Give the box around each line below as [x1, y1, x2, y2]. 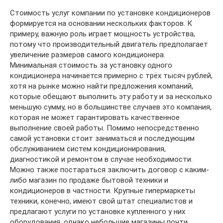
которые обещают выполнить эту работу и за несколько [10, 92, 212, 101]
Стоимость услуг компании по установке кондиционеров [10, 8, 211, 17]
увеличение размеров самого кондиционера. [10, 50, 165, 59]
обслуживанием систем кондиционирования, [10, 144, 166, 153]
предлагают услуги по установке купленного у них [10, 207, 185, 216]
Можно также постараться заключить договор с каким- [10, 165, 209, 174]
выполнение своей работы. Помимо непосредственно [10, 123, 199, 132]
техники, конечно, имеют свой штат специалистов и [10, 196, 193, 206]
